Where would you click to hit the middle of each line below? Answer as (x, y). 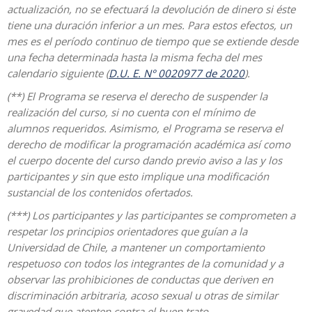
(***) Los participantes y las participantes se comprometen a (151, 215)
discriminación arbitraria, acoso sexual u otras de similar (142, 295)
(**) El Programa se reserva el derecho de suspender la (137, 96)
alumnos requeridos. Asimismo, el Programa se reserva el (145, 128)
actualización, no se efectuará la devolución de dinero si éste (151, 9)
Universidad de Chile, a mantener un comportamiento (136, 247)
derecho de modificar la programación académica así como (149, 144)
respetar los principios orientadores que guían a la (127, 231)
